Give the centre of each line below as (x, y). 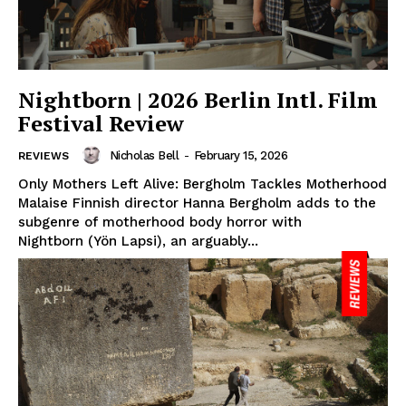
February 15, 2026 (240, 155)
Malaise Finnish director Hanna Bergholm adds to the (197, 203)
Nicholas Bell (144, 155)
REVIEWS (43, 156)
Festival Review (101, 124)
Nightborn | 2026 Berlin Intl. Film (198, 100)
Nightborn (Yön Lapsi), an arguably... (138, 242)
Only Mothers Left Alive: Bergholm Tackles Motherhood (203, 184)
